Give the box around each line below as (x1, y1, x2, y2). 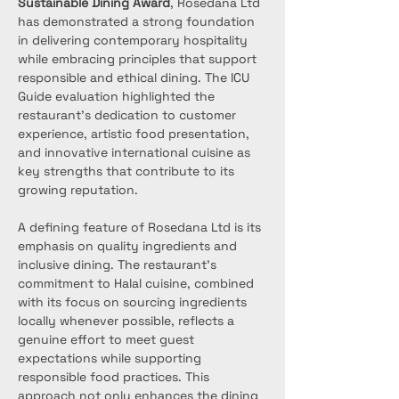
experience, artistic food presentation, (18, 126, 253, 142)
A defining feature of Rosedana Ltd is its (18, 219, 265, 235)
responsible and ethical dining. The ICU (18, 69, 253, 85)
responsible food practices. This (18, 369, 213, 385)
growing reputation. (18, 182, 138, 198)
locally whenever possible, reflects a (18, 313, 238, 329)
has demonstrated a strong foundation (18, 13, 258, 29)
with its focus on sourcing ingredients (18, 294, 250, 310)
